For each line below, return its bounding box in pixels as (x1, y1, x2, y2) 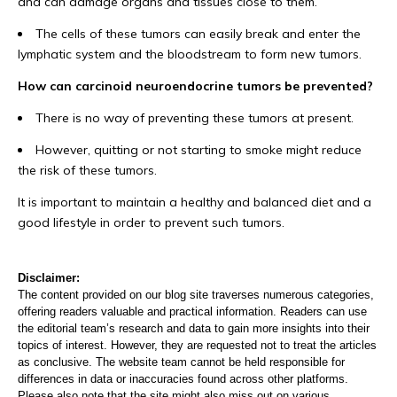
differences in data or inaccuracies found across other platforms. (18, 372, 348, 386)
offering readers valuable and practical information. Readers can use (18, 305, 367, 319)
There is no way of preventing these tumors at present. (35, 110, 354, 127)
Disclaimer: (18, 271, 80, 285)
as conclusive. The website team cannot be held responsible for (18, 355, 345, 370)
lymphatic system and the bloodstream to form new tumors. (18, 46, 362, 63)
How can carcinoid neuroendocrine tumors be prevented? (18, 78, 373, 95)
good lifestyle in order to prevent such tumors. (18, 214, 284, 231)
